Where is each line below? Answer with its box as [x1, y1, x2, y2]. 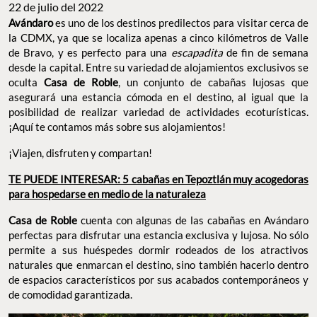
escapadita [171, 46, 226, 59]
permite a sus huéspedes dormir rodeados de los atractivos [8, 243, 309, 257]
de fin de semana [226, 46, 309, 59]
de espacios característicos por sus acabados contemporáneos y [8, 273, 309, 287]
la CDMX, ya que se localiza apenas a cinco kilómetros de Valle [8, 31, 309, 45]
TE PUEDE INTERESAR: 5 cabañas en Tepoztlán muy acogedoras [8, 173, 309, 186]
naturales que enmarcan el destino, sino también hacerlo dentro [8, 258, 309, 272]
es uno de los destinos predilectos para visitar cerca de [55, 16, 309, 30]
